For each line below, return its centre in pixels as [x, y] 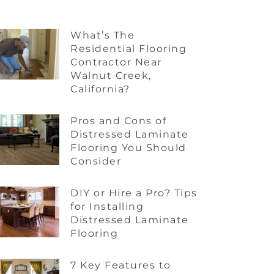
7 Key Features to [121, 265]
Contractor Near [116, 62]
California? [100, 89]
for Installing [107, 206]
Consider [96, 161]
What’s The [103, 35]
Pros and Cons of [119, 121]
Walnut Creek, [111, 76]
